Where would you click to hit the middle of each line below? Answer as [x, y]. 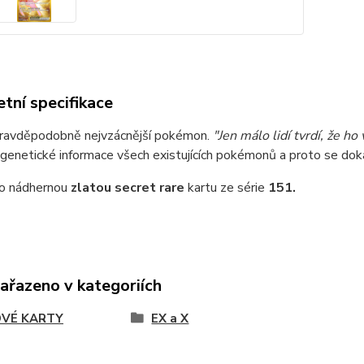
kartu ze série [227, 188]
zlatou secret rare [129, 188]
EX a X [170, 319]
